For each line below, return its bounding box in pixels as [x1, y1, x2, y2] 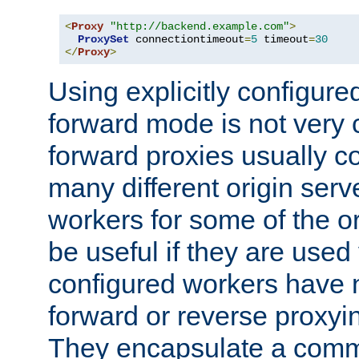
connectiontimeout [129, 32, 244, 46]
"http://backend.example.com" [110, 19, 289, 33]
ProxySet [78, 32, 129, 46]
